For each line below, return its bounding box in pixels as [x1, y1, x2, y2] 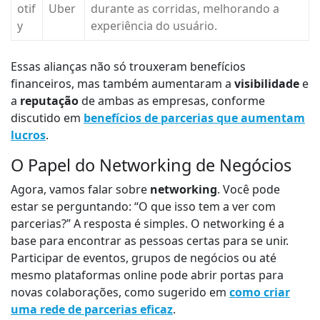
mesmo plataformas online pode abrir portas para [11, 267, 284, 284]
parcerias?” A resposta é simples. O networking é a [11, 216, 284, 232]
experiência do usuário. [91, 18, 217, 34]
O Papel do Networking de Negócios [11, 154, 291, 177]
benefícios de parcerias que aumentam [84, 110, 305, 126]
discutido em [11, 110, 84, 126]
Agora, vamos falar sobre [11, 181, 150, 198]
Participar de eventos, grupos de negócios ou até [11, 250, 276, 266]
